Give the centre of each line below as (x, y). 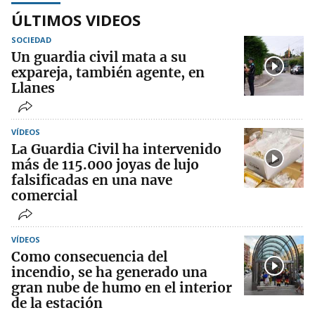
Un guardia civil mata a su (99, 57)
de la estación (57, 303)
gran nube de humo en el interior (122, 288)
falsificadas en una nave (92, 180)
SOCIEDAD (31, 40)
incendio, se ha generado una (109, 272)
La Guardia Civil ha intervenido (116, 149)
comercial (44, 195)
